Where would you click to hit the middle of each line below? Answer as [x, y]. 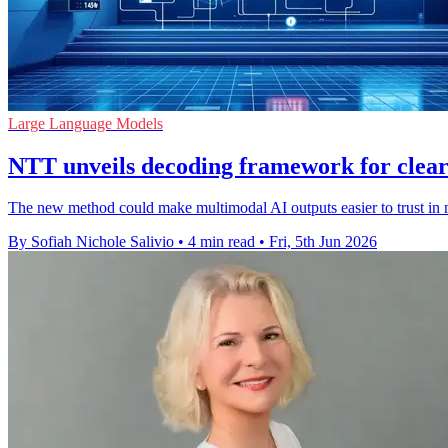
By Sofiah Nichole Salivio [91, 242]
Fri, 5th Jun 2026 [323, 242]
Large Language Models [85, 123]
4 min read [221, 242]
